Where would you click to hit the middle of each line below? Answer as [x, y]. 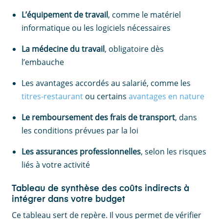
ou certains [106, 97]
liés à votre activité [56, 165]
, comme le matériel [144, 15]
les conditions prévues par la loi [80, 131]
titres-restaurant [52, 97]
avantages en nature [166, 97]
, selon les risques [174, 152]
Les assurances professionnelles [81, 152]
